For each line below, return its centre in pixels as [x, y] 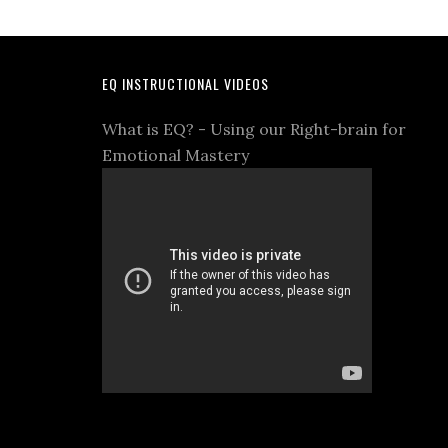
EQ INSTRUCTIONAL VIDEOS [185, 83]
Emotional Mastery [179, 154]
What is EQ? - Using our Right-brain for [254, 128]
